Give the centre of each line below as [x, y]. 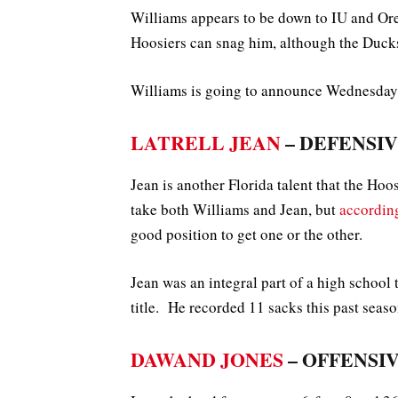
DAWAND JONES [207, 360]
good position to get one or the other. [247, 234]
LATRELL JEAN [206, 143]
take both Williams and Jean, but [235, 209]
